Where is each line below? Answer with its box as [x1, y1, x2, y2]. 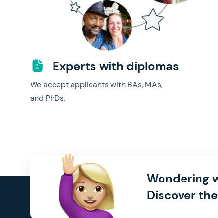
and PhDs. [30, 93, 65, 103]
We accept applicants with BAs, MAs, [30, 79, 163, 90]
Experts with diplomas [50, 58, 179, 73]
